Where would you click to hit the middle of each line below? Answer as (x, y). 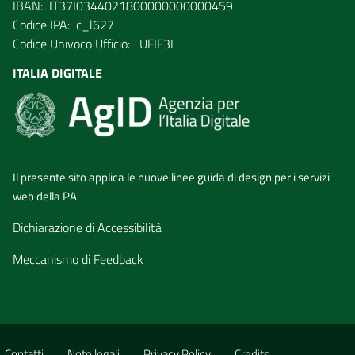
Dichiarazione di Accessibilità (87, 227)
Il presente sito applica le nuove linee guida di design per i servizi (171, 177)
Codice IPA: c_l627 (63, 24)
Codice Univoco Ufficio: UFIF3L (95, 43)
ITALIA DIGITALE (57, 73)
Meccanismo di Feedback (78, 259)
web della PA (45, 196)
